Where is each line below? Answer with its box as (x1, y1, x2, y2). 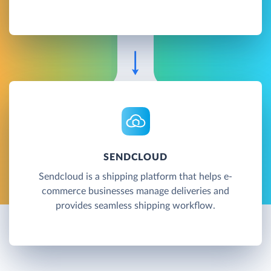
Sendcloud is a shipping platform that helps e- (39, 171, 232, 181)
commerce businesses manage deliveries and (42, 186, 229, 196)
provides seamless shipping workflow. (56, 200, 215, 211)
